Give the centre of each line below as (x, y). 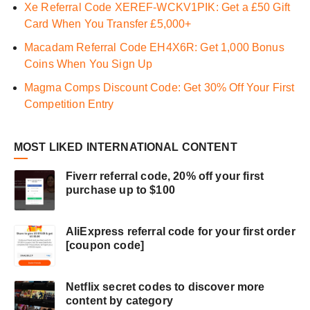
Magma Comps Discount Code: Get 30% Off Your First (159, 88)
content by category (119, 301)
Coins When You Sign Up (89, 64)
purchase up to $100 (120, 190)
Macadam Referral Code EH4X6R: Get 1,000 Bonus (154, 48)
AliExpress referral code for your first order (181, 232)
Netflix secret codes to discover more (165, 287)
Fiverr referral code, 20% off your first (165, 176)
